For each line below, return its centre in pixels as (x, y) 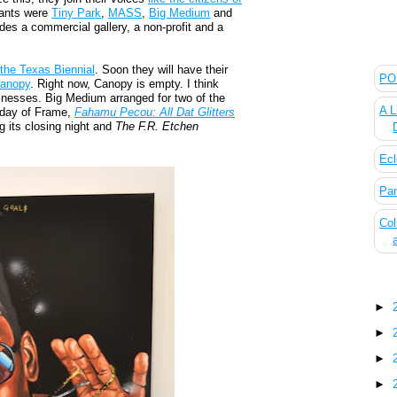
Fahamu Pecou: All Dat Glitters (155, 113)
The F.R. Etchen (157, 127)
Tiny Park (77, 13)
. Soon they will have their (162, 70)
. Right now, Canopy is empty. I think (125, 84)
